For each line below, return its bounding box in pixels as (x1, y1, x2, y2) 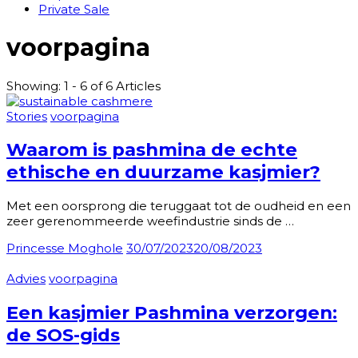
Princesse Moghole (6, 241, 123, 257)
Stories (6, 108, 47, 124)
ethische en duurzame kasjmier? (6, 161, 320, 184)
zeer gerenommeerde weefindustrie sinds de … (6, 213, 294, 229)
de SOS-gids (6, 323, 120, 346)
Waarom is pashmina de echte (6, 138, 297, 161)
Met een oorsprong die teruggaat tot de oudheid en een (6, 198, 351, 214)
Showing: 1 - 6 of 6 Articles (6, 78, 161, 93)
